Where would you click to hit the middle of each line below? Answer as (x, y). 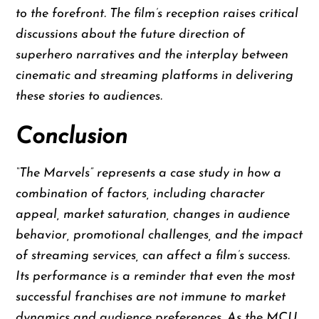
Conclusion (72, 138)
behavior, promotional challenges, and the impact (159, 236)
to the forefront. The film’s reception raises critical (157, 14)
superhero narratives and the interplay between (152, 55)
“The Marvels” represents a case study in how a (149, 174)
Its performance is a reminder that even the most (156, 277)
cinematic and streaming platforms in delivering (155, 75)
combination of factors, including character (141, 194)
